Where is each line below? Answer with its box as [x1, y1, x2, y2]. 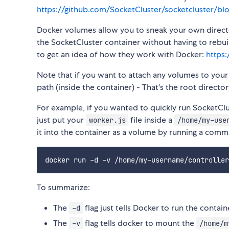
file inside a [128, 114, 175, 125]
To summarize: [37, 181, 90, 193]
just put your [37, 114, 86, 125]
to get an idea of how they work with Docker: [37, 49, 206, 60]
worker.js [88, 115, 126, 125]
